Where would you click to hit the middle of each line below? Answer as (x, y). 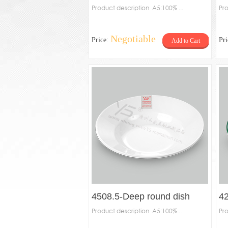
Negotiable (133, 39)
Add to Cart (186, 41)
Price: (101, 40)
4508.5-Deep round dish (141, 196)
